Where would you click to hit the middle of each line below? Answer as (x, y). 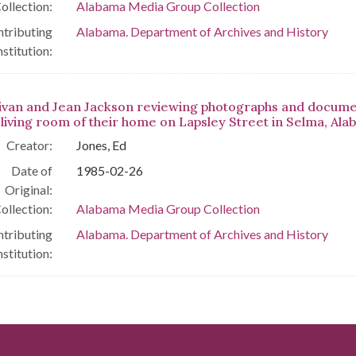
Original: (28, 190)
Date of (31, 171)
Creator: (29, 145)
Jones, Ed (101, 145)
